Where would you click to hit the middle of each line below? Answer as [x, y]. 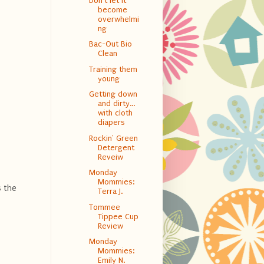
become [112, 9]
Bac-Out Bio [110, 44]
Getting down [113, 94]
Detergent [116, 147]
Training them [113, 69]
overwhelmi [118, 19]
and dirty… [116, 104]
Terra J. [110, 192]
